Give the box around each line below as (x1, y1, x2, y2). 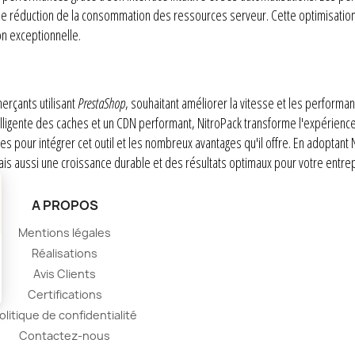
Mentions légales (18, 225, 111, 240)
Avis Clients (33, 266, 96, 281)
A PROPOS (31, 197, 98, 214)
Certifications (27, 287, 102, 302)
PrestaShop (78, 94, 125, 113)
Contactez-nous (19, 328, 110, 343)
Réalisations (32, 246, 97, 261)
